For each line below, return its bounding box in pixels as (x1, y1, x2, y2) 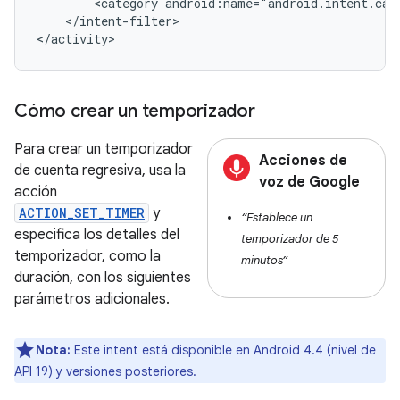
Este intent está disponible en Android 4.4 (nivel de (71, 342, 376, 358)
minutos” (241, 253, 287, 268)
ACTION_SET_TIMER (19, 204, 145, 221)
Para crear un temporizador (14, 140, 193, 158)
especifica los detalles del (14, 226, 179, 244)
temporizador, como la (14, 247, 161, 265)
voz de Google (259, 173, 360, 191)
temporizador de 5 (241, 231, 338, 246)
